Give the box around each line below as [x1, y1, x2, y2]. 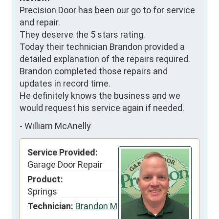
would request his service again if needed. [20, 102, 184, 113]
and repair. [20, 17, 60, 27]
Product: [27, 174, 63, 184]
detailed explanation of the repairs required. [20, 53, 190, 64]
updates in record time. [20, 78, 110, 88]
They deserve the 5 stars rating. [20, 29, 145, 40]
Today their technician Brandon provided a [20, 41, 185, 52]
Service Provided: [27, 147, 98, 157]
